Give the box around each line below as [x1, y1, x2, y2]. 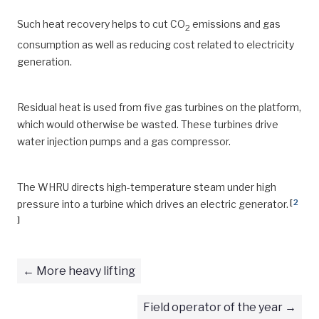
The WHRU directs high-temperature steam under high [17, 180, 276, 193]
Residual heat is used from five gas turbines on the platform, [17, 100, 301, 113]
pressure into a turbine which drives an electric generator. [17, 197, 288, 210]
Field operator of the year [143, 300, 283, 314]
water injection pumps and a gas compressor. [17, 135, 231, 147]
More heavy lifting [36, 263, 135, 278]
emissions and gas [190, 18, 281, 30]
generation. [17, 55, 72, 68]
